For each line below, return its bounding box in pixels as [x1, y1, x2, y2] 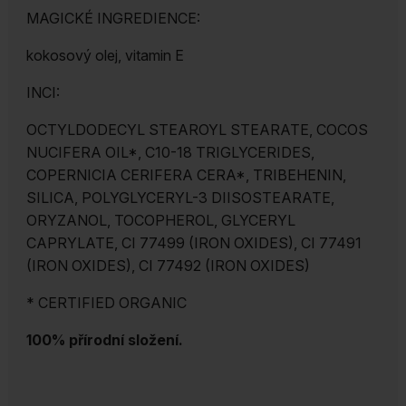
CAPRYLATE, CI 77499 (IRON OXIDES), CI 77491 [25, 234, 362, 253]
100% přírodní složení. [25, 331, 183, 350]
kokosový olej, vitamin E [25, 46, 184, 65]
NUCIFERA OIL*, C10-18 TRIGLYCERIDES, [25, 143, 314, 162]
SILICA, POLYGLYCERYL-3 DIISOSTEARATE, [25, 188, 334, 208]
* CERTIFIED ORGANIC [25, 294, 187, 313]
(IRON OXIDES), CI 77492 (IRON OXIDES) [25, 256, 310, 275]
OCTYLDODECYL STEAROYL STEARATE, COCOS [25, 121, 368, 140]
